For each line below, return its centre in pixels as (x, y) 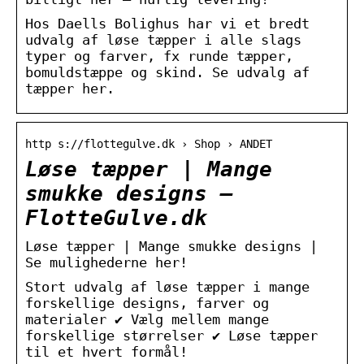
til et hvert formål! (106, 351)
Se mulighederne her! (106, 262)
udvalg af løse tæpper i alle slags (163, 39)
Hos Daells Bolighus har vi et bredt (167, 23)
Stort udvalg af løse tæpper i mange (167, 286)
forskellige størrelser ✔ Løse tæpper (171, 335)
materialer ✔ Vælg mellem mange (147, 319)
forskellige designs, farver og (147, 303)
